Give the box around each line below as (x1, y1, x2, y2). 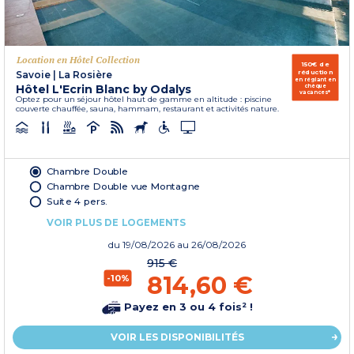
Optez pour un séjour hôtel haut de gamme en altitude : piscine (16, 94, 272, 105)
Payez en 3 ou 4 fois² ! (120, 299, 253, 313)
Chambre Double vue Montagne (47, 180, 200, 193)
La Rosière (58, 69, 112, 81)
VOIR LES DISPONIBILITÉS (110, 331, 244, 344)
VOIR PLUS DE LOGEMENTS (47, 217, 186, 228)
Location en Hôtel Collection (17, 54, 140, 66)
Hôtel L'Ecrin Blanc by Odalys (16, 82, 191, 97)
